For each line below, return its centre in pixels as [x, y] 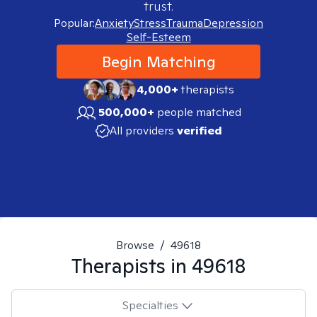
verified [199, 131]
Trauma [185, 23]
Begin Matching [158, 62]
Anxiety [114, 23]
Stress [150, 23]
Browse [135, 245]
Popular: [74, 23]
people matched [199, 112]
